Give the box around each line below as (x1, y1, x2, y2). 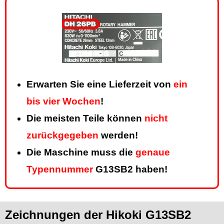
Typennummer (26, 164, 93, 175)
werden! (98, 130, 138, 141)
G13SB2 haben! (93, 164, 167, 175)
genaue (135, 147, 170, 158)
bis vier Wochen (26, 96, 100, 107)
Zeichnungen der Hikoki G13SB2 (5, 208, 191, 222)
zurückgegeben (26, 130, 98, 141)
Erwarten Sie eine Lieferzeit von (26, 79, 173, 90)
